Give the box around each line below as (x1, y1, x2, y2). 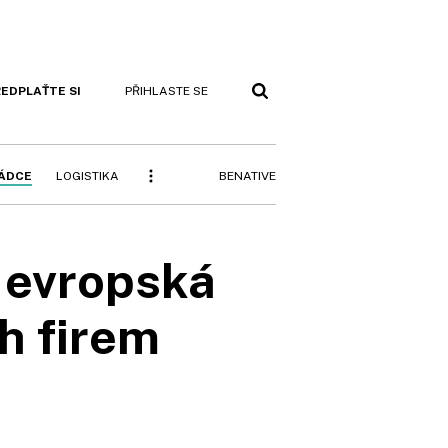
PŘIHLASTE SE (125, 84, 208, 98)
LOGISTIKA (56, 169, 119, 183)
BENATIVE (219, 168, 276, 183)
